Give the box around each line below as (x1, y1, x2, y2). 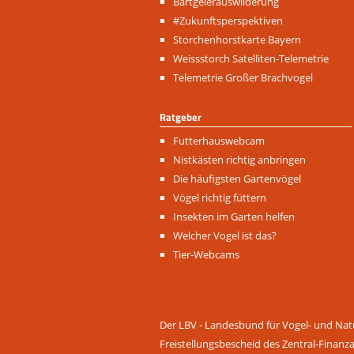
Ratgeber (160, 108, 201, 125)
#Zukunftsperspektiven (173, 13, 283, 28)
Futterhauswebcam (173, 133, 265, 148)
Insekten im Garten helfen (173, 209, 295, 224)
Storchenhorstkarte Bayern (173, 32, 301, 47)
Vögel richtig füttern (173, 190, 266, 205)
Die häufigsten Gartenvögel (173, 171, 301, 186)
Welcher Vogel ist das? (173, 228, 277, 243)
